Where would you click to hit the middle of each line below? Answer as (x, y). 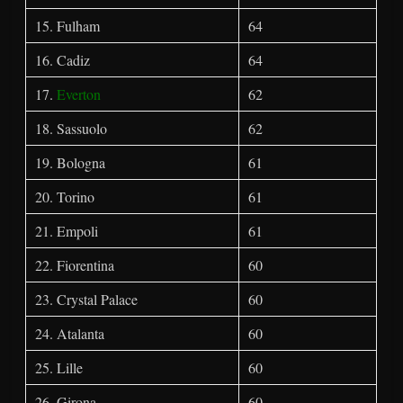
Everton (79, 94)
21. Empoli (67, 231)
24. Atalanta (70, 334)
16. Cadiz (63, 60)
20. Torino (65, 197)
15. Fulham (68, 26)
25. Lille (59, 368)
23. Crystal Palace (87, 300)
